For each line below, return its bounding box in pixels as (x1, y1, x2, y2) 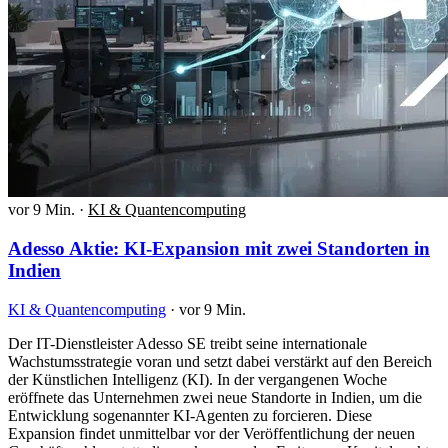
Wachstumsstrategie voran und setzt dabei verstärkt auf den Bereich (8, 352, 432, 370)
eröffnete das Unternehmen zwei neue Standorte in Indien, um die (8, 388, 422, 406)
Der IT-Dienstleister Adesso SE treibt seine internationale (8, 334, 367, 352)
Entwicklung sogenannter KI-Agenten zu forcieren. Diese (8, 406, 372, 424)
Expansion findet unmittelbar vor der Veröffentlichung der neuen (8, 424, 415, 442)
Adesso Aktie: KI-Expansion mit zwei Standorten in (8, 237, 430, 259)
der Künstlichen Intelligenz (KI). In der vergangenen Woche (8, 370, 387, 388)
